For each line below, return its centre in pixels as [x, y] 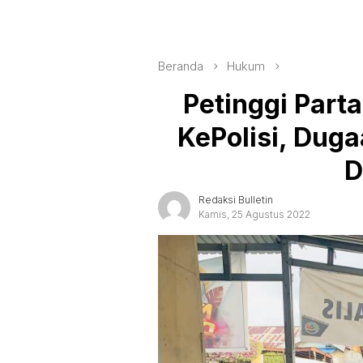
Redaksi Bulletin [236, 199]
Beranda [181, 66]
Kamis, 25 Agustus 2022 [254, 214]
